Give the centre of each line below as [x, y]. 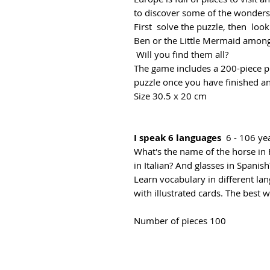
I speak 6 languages [180, 138]
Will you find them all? [181, 54]
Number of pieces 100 [180, 221]
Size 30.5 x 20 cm [170, 96]
